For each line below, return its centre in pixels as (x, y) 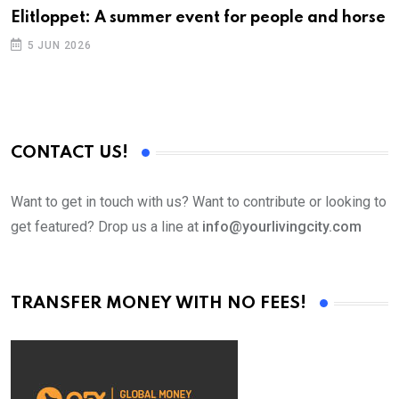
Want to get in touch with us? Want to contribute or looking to (199, 202)
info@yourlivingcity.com (282, 227)
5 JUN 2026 (59, 46)
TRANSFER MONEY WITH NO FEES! (159, 304)
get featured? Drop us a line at (106, 227)
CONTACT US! (69, 153)
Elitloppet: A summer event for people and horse (198, 18)
